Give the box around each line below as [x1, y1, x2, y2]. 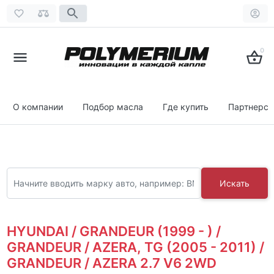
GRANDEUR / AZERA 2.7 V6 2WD [6, 254, 217, 271]
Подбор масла [83, 102, 143, 112]
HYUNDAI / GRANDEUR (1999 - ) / [6, 223, 221, 239]
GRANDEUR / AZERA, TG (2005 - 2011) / [6, 239, 264, 255]
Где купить [163, 102, 209, 112]
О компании [13, 102, 63, 112]
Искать [219, 177, 250, 188]
